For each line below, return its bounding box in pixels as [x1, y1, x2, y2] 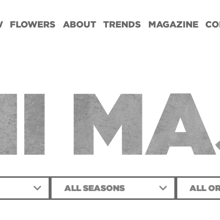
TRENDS [103, 19, 141, 30]
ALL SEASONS [64, 183, 125, 193]
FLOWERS [10, 19, 56, 30]
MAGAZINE [148, 19, 198, 30]
